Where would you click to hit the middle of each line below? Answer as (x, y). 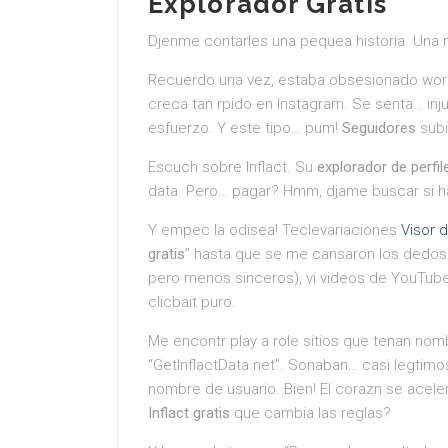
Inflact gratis (189, 413)
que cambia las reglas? (310, 413)
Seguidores (379, 128)
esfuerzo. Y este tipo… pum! (245, 128)
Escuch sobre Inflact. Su (232, 167)
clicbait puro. (192, 302)
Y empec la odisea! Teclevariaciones (274, 230)
